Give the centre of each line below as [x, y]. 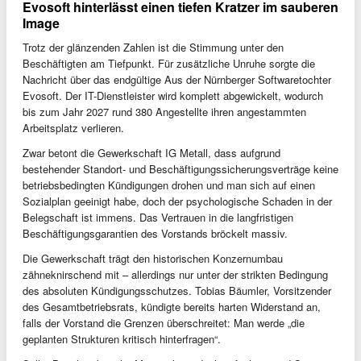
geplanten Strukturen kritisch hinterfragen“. [122, 338]
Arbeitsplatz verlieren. [73, 127]
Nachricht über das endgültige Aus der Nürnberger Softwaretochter [177, 79]
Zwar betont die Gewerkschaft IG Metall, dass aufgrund [151, 152]
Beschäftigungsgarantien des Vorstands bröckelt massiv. [155, 233]
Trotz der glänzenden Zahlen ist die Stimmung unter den [153, 47]
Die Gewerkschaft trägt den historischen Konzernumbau [153, 258]
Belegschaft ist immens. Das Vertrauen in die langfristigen [158, 217]
